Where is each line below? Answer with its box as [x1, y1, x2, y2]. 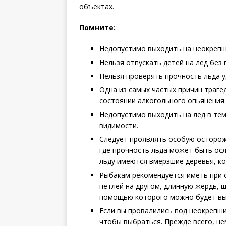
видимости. [99, 120, 138, 130]
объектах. [79, 1, 114, 11]
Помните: [79, 22, 116, 32]
